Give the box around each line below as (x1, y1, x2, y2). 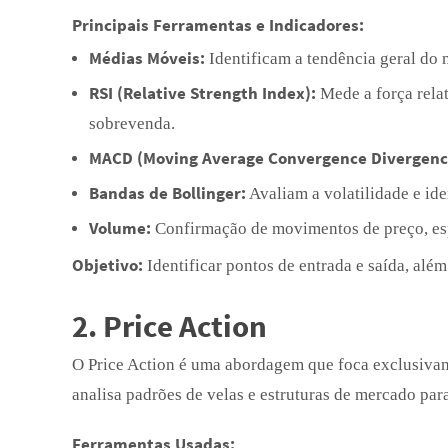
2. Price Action (72, 306, 267, 345)
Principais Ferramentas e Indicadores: (72, 14, 364, 36)
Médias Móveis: (89, 47, 205, 69)
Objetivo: (72, 254, 143, 276)
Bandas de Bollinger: (89, 182, 246, 204)
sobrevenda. (89, 114, 175, 133)
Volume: (89, 217, 151, 239)
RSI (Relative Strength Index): (89, 82, 316, 104)
